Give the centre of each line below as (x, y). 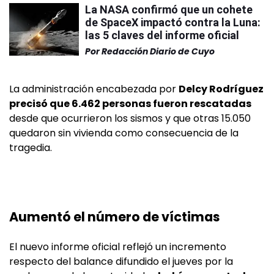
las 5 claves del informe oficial (162, 35)
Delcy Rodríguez (221, 89)
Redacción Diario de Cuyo (158, 51)
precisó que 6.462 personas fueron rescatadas (130, 103)
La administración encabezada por (94, 89)
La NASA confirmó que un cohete (169, 9)
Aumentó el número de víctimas (115, 217)
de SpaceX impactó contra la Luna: (173, 22)
